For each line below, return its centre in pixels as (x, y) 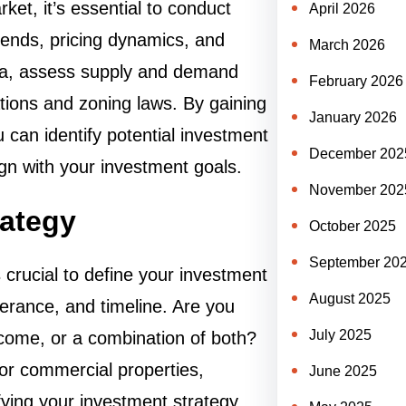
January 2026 (353, 117)
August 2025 (349, 299)
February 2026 (356, 81)
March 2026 (347, 45)
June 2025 (343, 371)
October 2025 (352, 226)
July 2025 (340, 335)
